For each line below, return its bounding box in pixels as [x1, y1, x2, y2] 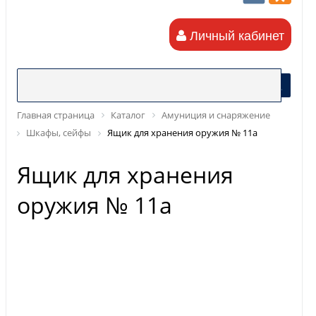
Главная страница [17, 109, 95, 121]
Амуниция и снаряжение [162, 109, 270, 121]
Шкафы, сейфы [26, 126, 91, 140]
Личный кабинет [186, 25, 284, 44]
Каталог [111, 109, 145, 121]
